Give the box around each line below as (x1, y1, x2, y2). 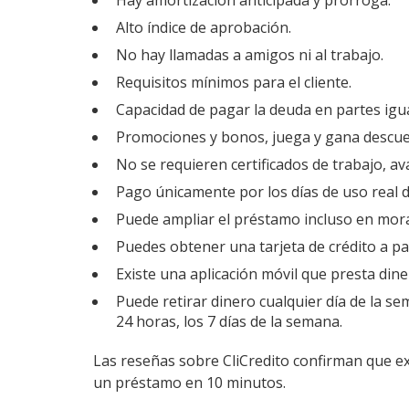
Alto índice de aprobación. (116, 17, 291, 37)
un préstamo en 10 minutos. (93, 372, 286, 393)
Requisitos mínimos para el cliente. (116, 72, 351, 92)
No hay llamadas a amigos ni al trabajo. (116, 45, 383, 65)
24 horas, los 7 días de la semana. (116, 311, 342, 331)
